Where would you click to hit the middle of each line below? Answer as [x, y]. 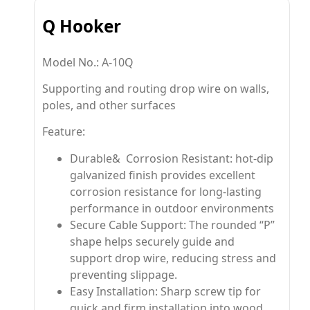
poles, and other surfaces [109, 105]
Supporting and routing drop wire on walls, [156, 88]
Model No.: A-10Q [88, 62]
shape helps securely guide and [153, 241]
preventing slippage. [124, 274]
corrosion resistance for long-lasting [166, 191]
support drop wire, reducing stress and [173, 258]
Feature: [64, 132]
